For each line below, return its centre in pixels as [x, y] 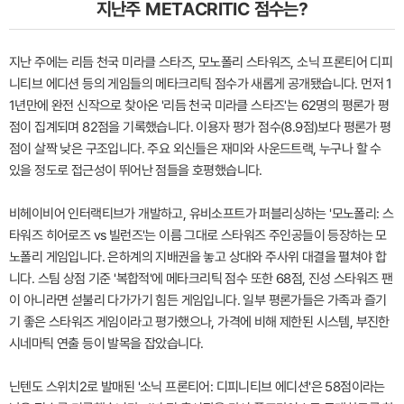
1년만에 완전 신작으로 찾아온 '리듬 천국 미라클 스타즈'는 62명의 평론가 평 [199, 106]
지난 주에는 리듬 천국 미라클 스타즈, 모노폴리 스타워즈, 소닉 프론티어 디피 [201, 63]
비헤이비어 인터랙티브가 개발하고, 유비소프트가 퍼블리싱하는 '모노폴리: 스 [202, 214]
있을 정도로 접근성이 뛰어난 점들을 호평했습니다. [136, 171]
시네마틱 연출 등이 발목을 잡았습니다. [106, 344]
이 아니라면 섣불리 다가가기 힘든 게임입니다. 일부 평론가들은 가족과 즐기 [198, 301]
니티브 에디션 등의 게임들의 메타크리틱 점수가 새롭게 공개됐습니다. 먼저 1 [201, 84]
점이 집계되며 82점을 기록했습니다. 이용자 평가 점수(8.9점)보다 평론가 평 [200, 128]
